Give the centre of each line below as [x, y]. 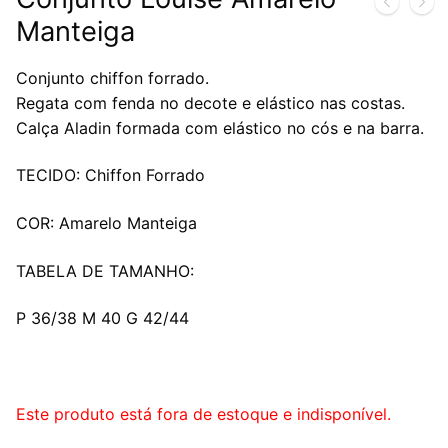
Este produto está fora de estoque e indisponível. [203, 413]
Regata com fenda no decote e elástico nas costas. [210, 102]
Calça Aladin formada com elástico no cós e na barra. [220, 127]
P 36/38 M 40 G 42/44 [102, 318]
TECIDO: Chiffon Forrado [110, 175]
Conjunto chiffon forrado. [112, 77]
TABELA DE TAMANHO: [105, 270]
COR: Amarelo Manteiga [106, 222]
